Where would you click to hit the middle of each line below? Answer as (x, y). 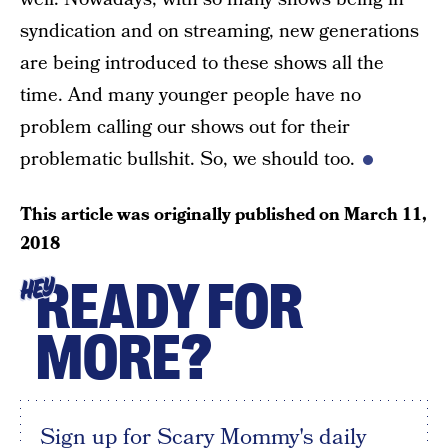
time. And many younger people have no (190, 95)
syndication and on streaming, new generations (219, 31)
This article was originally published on (182, 214)
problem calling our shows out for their (185, 127)
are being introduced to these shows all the (202, 63)
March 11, (385, 214)
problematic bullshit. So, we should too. (187, 159)
